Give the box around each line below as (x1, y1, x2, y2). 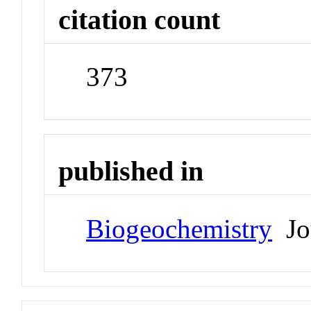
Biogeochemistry (86, 213, 273, 244)
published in (58, 155, 204, 187)
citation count (58, 3, 221, 35)
